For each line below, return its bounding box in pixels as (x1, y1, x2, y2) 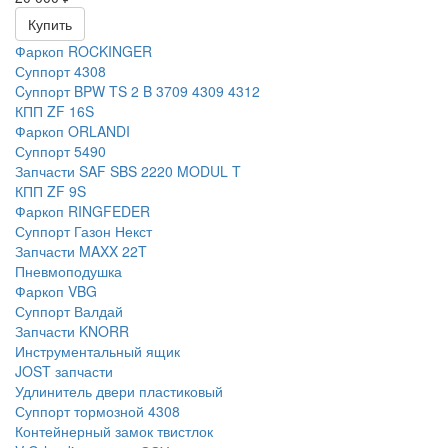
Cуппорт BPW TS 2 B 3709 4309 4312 (15, 81, 260, 102)
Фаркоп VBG (15, 281, 97, 302)
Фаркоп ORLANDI (15, 121, 130, 142)
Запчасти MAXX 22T (15, 241, 147, 262)
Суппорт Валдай (15, 301, 123, 322)
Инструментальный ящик (15, 341, 180, 362)
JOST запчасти (15, 361, 113, 382)
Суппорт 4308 (15, 61, 106, 82)
